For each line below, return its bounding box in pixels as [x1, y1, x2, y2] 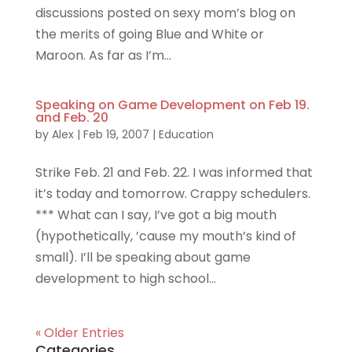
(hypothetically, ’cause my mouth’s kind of [35, 227, 296, 246]
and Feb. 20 [35, 108, 108, 127]
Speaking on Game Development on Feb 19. [35, 96, 310, 115]
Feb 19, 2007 [82, 126, 149, 143]
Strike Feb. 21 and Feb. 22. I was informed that [35, 163, 313, 182]
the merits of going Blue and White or [35, 25, 264, 44]
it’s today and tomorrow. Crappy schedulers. [35, 185, 310, 203]
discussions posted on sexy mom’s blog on [35, 4, 295, 23]
